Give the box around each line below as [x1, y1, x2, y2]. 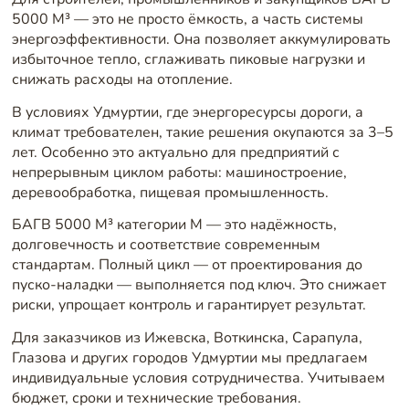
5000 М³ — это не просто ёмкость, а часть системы [11, 9, 363, 30]
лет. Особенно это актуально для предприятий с [11, 142, 340, 163]
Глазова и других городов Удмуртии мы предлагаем [11, 347, 368, 368]
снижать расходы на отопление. [11, 69, 233, 90]
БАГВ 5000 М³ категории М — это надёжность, [11, 215, 337, 236]
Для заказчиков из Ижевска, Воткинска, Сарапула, [11, 327, 362, 348]
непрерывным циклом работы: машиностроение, [11, 162, 347, 183]
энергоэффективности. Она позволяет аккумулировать [11, 29, 391, 50]
